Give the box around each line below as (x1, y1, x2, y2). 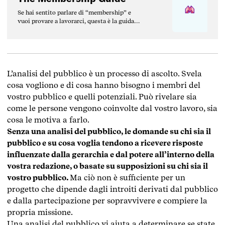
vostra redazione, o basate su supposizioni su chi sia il (7, 161, 208, 171)
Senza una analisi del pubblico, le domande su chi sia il (7, 126, 211, 136)
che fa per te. (18, 26, 53, 33)
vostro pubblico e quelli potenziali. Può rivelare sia (7, 91, 197, 101)
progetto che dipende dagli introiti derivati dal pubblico (7, 184, 218, 194)
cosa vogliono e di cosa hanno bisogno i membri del (7, 80, 200, 90)
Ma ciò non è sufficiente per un (70, 172, 185, 182)
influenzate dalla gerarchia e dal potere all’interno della (7, 149, 214, 159)
